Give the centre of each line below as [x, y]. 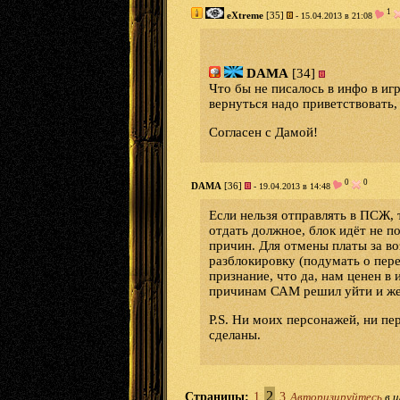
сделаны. [235, 335]
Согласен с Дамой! [263, 133]
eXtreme [245, 15]
